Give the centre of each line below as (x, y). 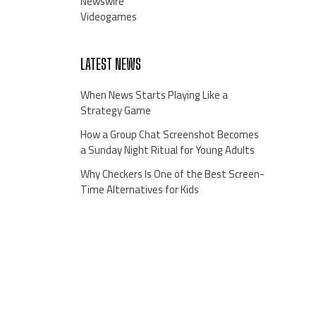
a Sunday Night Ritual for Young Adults (167, 150)
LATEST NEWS (110, 63)
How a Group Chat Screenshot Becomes (169, 134)
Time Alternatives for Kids (139, 189)
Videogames (108, 16)
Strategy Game (115, 110)
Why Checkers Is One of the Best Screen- (172, 174)
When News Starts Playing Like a (154, 95)
